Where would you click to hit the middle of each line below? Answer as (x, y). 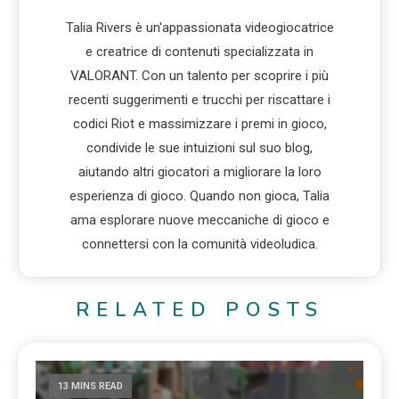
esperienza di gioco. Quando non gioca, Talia (199, 195)
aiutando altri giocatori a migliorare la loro (199, 171)
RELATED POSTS (199, 309)
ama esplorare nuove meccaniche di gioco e (199, 220)
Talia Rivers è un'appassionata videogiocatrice (199, 27)
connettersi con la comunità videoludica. (199, 244)
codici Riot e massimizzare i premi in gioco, (199, 123)
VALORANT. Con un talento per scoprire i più (199, 75)
